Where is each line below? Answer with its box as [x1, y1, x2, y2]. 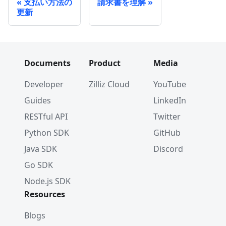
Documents [24, 58, 71, 69]
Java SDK [24, 143, 57, 155]
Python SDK [24, 127, 69, 139]
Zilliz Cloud [89, 79, 130, 90]
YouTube [153, 79, 186, 90]
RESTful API [24, 111, 68, 123]
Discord [153, 143, 183, 155]
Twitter [153, 111, 181, 123]
